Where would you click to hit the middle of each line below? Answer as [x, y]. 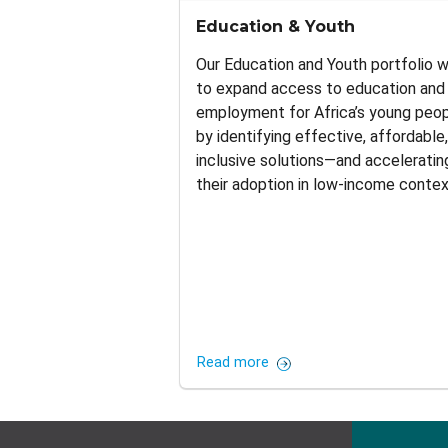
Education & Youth [275, 26]
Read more [233, 363]
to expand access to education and [320, 88]
